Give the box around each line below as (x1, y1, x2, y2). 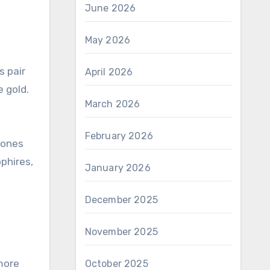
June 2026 (84, 2, 136, 14)
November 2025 (84, 226, 159, 237)
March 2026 (84, 98, 140, 110)
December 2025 (84, 194, 159, 206)
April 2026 (84, 66, 133, 78)
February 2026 (84, 130, 154, 142)
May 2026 (84, 34, 131, 46)
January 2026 (84, 162, 151, 174)
